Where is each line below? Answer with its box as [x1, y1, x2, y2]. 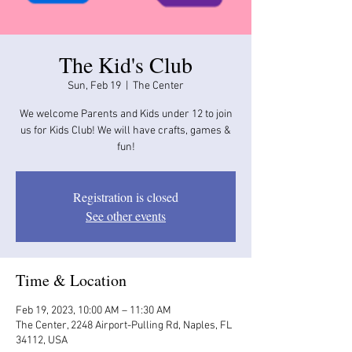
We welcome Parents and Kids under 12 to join [19, 107, 233, 121]
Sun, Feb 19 [68, 79, 121, 93]
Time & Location [16, 269, 126, 291]
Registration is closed [73, 188, 178, 205]
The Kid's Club [59, 49, 192, 79]
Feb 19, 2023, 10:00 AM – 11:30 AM [16, 303, 171, 317]
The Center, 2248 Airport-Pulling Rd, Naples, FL [16, 318, 232, 332]
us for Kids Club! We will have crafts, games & [20, 123, 231, 137]
